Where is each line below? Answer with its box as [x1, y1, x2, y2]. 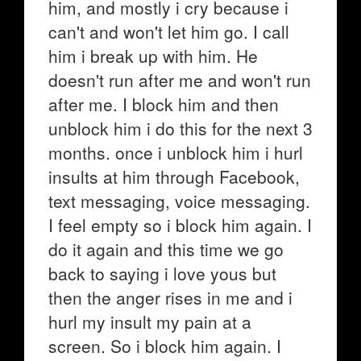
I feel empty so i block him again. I [48, 213, 312, 237]
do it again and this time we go [48, 237, 284, 261]
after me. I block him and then [48, 92, 279, 116]
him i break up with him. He [48, 44, 258, 68]
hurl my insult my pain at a [48, 309, 251, 334]
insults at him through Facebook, [48, 164, 300, 189]
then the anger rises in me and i [48, 285, 293, 309]
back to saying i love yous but [48, 261, 276, 285]
